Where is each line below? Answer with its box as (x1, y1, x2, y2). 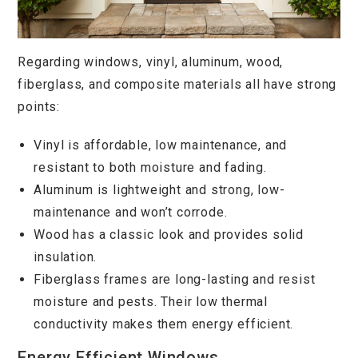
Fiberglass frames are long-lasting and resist (34, 271, 316, 287)
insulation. (34, 249, 97, 265)
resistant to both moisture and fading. (34, 159, 267, 175)
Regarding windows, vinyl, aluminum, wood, (18, 54, 284, 70)
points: (18, 98, 61, 114)
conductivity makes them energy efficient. (34, 316, 294, 332)
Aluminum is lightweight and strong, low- (34, 181, 285, 197)
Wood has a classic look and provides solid (34, 226, 304, 242)
